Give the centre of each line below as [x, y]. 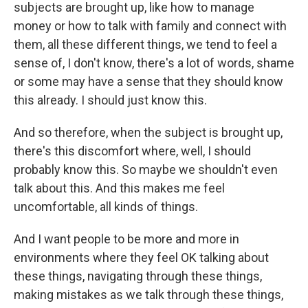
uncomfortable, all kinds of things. [106, 207]
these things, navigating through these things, [138, 276]
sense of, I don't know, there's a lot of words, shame [154, 63]
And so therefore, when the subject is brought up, [148, 133]
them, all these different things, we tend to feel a [145, 45]
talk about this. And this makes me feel [119, 188]
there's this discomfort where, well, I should [132, 151]
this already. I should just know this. [110, 100]
